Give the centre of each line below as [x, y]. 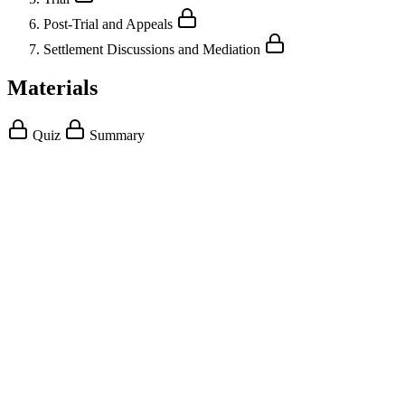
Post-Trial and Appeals [110, 24]
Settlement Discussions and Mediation [154, 49]
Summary [115, 135]
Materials [52, 87]
